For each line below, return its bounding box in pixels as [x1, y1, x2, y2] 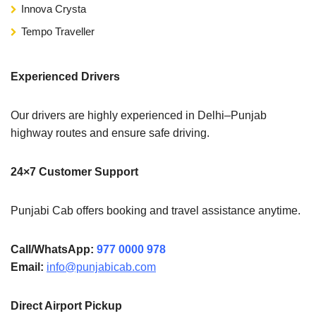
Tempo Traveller [21, 25, 95, 37]
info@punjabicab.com [47, 260, 156, 273]
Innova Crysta [21, 2, 86, 15]
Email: [11, 260, 44, 273]
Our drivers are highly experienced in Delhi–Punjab [11, 109, 267, 121]
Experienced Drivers [11, 70, 120, 83]
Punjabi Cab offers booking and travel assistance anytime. [11, 204, 300, 217]
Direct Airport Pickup [11, 299, 122, 312]
